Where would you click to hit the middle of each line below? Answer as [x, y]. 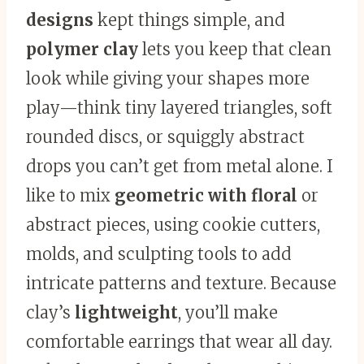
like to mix [70, 195]
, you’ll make [228, 312]
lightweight [126, 312]
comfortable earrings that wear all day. [179, 341]
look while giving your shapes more [168, 78]
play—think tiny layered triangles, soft [179, 107]
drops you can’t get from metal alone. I [180, 166]
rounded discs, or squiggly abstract [165, 136]
